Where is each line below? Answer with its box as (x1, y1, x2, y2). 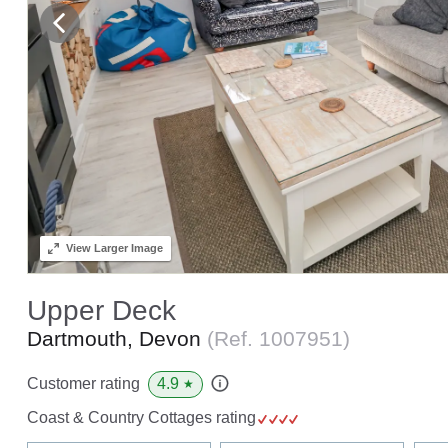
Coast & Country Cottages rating (26, 408, 260, 426)
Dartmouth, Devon (26, 326, 207, 350)
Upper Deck (26, 294, 176, 326)
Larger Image (90, 241, 163, 254)
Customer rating (26, 375, 140, 393)
